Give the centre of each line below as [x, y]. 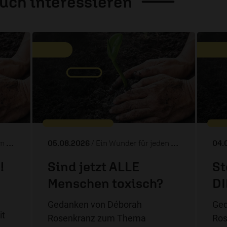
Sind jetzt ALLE [93, 167]
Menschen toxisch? [105, 183]
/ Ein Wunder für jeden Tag [131, 143]
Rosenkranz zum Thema [97, 218]
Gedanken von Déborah [95, 205]
